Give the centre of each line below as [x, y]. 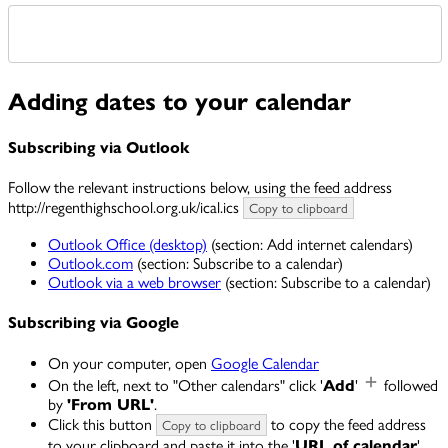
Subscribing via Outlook [99, 147]
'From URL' [110, 404]
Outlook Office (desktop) [127, 245]
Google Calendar [265, 363]
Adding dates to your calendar [179, 101]
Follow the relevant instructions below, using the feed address [200, 188]
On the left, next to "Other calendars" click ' [185, 385]
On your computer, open [129, 363]
